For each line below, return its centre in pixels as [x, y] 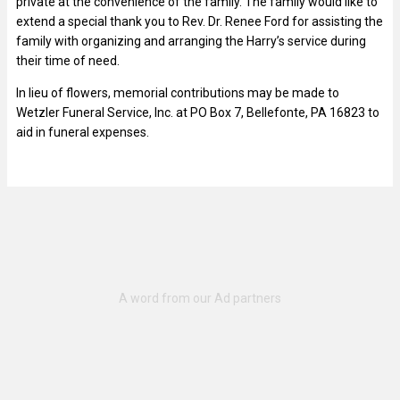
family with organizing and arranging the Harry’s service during [191, 41]
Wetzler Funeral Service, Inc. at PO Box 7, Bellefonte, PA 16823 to [198, 112]
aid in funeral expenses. [83, 132]
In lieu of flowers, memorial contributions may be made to [178, 92]
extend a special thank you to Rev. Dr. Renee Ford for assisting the [200, 21]
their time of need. [68, 60]
